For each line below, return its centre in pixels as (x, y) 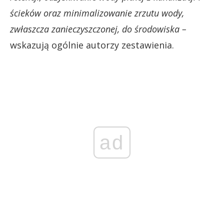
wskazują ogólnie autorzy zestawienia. (92, 45)
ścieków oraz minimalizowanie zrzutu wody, (97, 13)
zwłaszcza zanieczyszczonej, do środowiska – (98, 29)
